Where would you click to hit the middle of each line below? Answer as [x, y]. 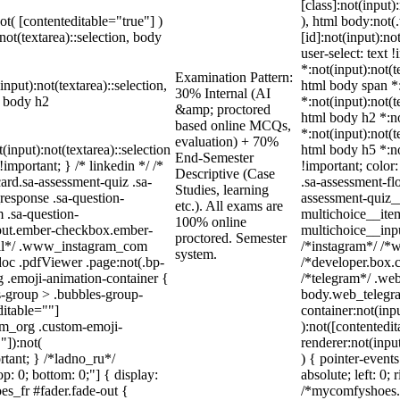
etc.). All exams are [229, 206]
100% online [211, 222]
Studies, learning [222, 190]
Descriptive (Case [225, 174]
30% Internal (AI [223, 93]
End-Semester [214, 158]
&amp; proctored [223, 109]
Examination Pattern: [234, 77]
